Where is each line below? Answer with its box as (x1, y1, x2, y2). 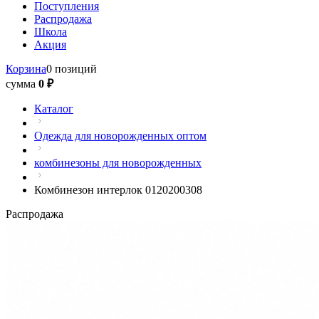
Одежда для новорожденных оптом (34, 130, 206, 142)
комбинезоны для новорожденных (34, 157, 202, 169)
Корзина (6, 63, 46, 75)
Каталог (34, 103, 73, 115)
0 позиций (46, 63, 97, 75)
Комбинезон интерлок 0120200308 (34, 184, 202, 196)
